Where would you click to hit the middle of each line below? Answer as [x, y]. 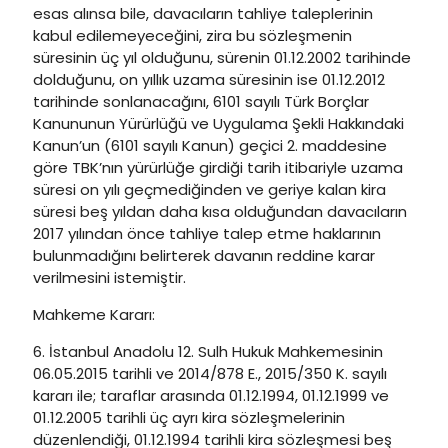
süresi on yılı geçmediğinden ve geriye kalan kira [209, 189]
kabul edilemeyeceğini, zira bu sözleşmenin [192, 35]
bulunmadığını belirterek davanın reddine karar [204, 255]
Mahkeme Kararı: [94, 314]
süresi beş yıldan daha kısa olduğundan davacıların [220, 211]
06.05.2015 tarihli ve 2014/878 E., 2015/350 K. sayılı [210, 373]
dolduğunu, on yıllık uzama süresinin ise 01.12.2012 [209, 79]
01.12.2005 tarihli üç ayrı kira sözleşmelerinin [189, 417]
